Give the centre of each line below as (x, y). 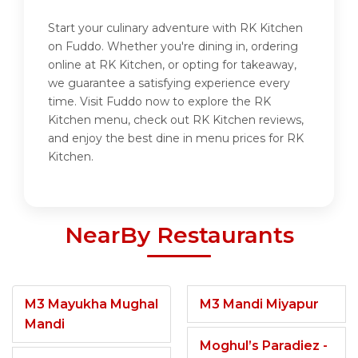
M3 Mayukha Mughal (91, 304)
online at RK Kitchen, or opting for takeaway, (172, 65)
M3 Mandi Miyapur (259, 304)
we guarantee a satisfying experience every (169, 84)
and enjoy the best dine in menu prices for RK (176, 139)
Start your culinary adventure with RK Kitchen (175, 28)
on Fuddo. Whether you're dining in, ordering (173, 47)
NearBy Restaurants (179, 235)
